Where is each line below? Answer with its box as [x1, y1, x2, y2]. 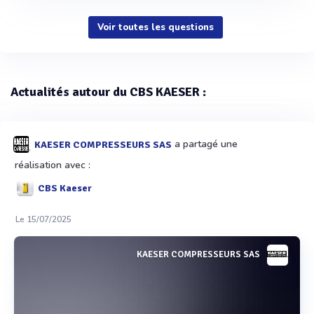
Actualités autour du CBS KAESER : [11, 83, 206, 100]
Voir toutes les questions [97, 20, 214, 34]
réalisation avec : [15, 158, 90, 172]
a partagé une [172, 137, 238, 151]
